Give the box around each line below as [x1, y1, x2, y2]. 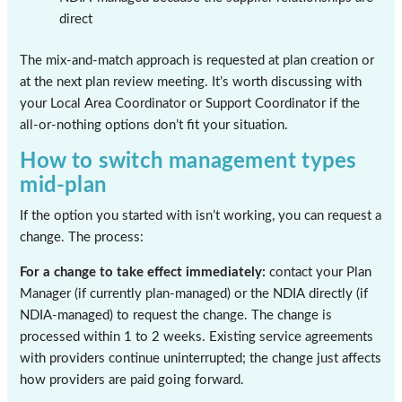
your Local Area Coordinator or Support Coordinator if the [20, 97, 361, 111]
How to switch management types [20, 150, 357, 172]
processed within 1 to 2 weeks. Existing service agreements [20, 329, 374, 344]
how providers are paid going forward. [20, 372, 245, 387]
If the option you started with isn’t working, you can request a [20, 209, 382, 223]
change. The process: [20, 231, 144, 244]
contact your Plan [266, 265, 372, 279]
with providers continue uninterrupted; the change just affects [20, 351, 382, 365]
